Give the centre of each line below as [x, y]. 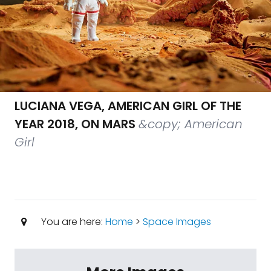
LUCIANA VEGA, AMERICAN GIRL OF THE [128, 106]
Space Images [177, 222]
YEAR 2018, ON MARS [75, 124]
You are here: [72, 222]
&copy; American [191, 124]
